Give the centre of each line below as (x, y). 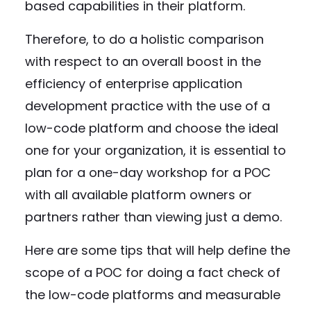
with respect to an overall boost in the (143, 61)
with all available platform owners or (138, 195)
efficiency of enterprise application (134, 84)
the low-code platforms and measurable (153, 295)
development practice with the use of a (148, 106)
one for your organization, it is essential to (155, 150)
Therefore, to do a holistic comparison (144, 39)
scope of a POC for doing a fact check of (153, 272)
